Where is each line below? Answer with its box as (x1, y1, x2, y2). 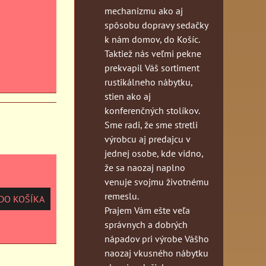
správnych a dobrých (104, 218, 188, 230)
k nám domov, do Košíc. (104, 33, 200, 45)
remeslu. (104, 189, 139, 202)
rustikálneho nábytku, (104, 75, 192, 88)
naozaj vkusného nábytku (104, 246, 208, 259)
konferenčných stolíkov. (104, 104, 200, 116)
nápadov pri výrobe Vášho (104, 232, 209, 245)
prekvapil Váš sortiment (104, 61, 199, 74)
